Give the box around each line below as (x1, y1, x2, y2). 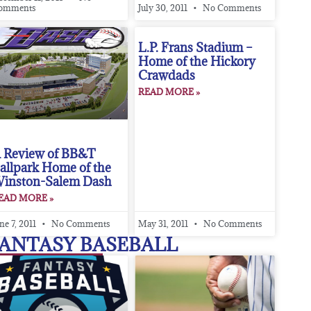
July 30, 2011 (138, 2, 190, 14)
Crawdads (138, 67, 196, 84)
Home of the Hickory (138, 53, 256, 70)
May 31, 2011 (138, 218, 191, 230)
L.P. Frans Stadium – (138, 40, 253, 56)
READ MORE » (138, 86, 201, 98)
